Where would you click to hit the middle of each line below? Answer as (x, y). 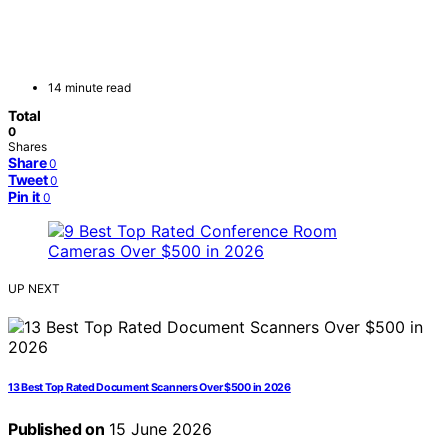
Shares (27, 147)
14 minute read (89, 88)
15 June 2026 (158, 429)
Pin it (24, 197)
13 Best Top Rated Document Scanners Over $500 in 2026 (149, 388)
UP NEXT (34, 289)
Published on (56, 429)
